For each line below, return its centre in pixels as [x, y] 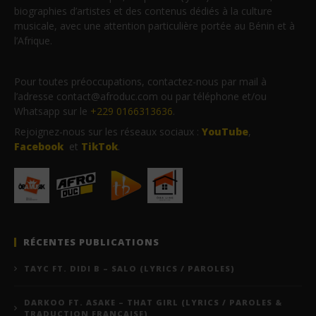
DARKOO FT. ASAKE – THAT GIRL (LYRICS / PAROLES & [153, 302]
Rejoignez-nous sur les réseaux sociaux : [108, 131]
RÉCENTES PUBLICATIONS [91, 242]
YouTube [225, 131]
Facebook [39, 146]
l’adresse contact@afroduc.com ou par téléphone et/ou [140, 96]
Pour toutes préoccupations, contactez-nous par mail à [140, 81]
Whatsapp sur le [52, 111]
